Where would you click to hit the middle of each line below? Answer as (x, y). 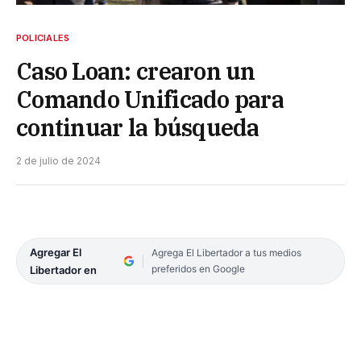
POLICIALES (43, 37)
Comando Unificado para (150, 99)
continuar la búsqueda (138, 127)
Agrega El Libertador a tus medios (226, 252)
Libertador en (63, 270)
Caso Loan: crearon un (136, 71)
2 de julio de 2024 (58, 160)
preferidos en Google (198, 268)
